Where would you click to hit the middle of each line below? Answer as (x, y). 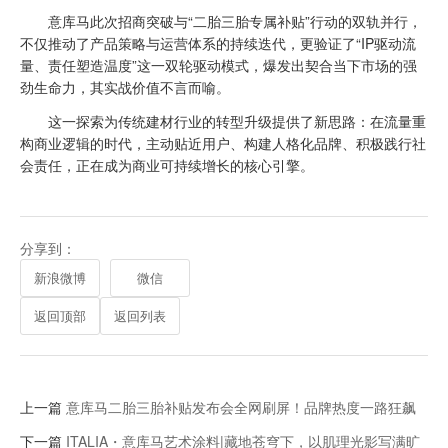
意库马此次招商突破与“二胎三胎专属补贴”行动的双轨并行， (221, 21)
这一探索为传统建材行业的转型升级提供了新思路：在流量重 (223, 121)
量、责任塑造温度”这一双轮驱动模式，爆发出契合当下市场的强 (218, 65)
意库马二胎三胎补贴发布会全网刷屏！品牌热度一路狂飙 (241, 407)
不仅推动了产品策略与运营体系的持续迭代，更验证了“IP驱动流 (218, 43)
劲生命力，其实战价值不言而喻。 (125, 87)
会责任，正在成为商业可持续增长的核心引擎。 (167, 165)
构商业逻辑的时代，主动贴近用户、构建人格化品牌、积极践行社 (223, 143)
